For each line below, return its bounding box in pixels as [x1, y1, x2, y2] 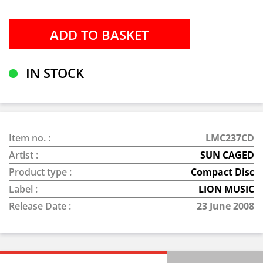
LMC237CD [205, 131, 254, 144]
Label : [9, 183, 38, 195]
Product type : [9, 166, 72, 178]
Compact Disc [191, 166, 254, 178]
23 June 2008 [197, 200, 254, 213]
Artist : [9, 149, 38, 161]
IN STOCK [22, 64, 84, 82]
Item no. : [9, 131, 50, 144]
